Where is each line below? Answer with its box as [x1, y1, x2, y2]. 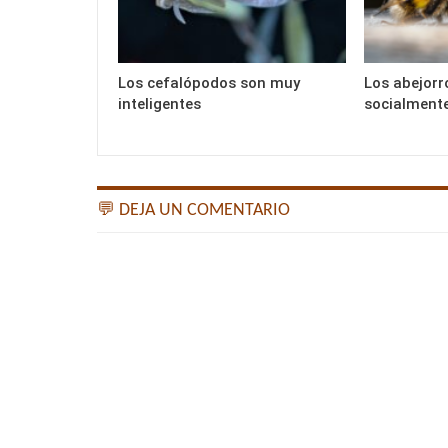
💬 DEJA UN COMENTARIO [97, 200, 290, 220]
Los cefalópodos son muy [118, 73, 300, 92]
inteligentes [118, 94, 201, 113]
